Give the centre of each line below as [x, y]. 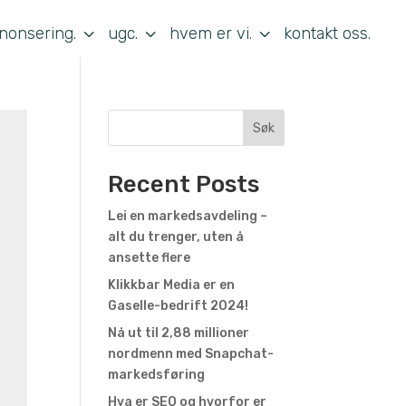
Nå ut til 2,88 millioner [179, 333]
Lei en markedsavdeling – [188, 216]
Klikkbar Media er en [172, 285]
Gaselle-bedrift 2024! [179, 306]
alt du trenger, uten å [176, 237]
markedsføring [157, 375]
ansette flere [150, 258]
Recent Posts [184, 184]
